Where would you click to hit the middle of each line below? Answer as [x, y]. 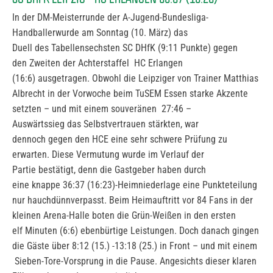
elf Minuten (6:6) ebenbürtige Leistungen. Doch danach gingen [136, 231]
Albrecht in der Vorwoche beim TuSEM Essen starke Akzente [130, 94]
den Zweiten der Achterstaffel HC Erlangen [97, 63]
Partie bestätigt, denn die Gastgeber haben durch [109, 170]
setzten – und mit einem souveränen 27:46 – [102, 109]
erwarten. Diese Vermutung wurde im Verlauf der [108, 154]
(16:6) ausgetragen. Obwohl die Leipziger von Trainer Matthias [135, 78]
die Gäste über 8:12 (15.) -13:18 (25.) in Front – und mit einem [135, 246]
